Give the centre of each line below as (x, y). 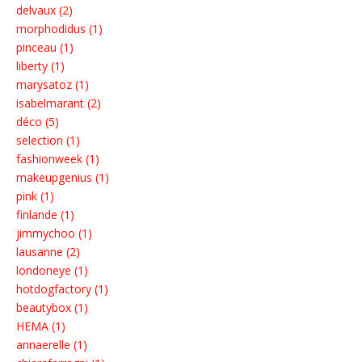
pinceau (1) (45, 48)
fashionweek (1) (58, 159)
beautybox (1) (52, 308)
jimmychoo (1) (54, 234)
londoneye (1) (52, 271)
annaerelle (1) (52, 345)
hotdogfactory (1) (62, 289)
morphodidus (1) (59, 29)
